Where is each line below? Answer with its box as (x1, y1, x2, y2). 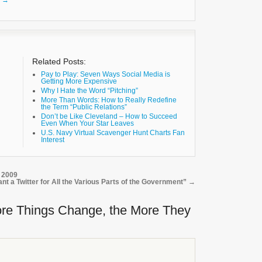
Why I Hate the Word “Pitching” (40, 87, 138, 95)
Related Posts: (32, 57, 86, 67)
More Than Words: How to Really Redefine (40, 96, 177, 105)
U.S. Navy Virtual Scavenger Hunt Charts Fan (40, 129, 185, 137)
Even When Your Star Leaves (40, 119, 134, 128)
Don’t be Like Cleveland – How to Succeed (40, 112, 177, 121)
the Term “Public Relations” (40, 103, 127, 112)
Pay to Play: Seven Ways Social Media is (40, 70, 170, 79)
